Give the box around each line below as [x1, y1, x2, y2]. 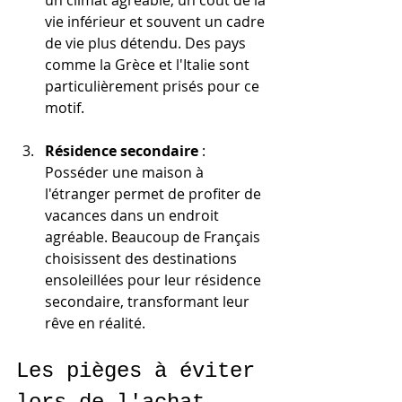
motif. [45, 97, 84, 118]
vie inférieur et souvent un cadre [45, 11, 268, 31]
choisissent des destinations [45, 248, 240, 268]
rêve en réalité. [45, 312, 145, 333]
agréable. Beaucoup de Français [45, 226, 264, 247]
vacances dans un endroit [45, 205, 223, 225]
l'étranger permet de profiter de [45, 183, 265, 204]
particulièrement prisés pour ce [45, 75, 263, 96]
